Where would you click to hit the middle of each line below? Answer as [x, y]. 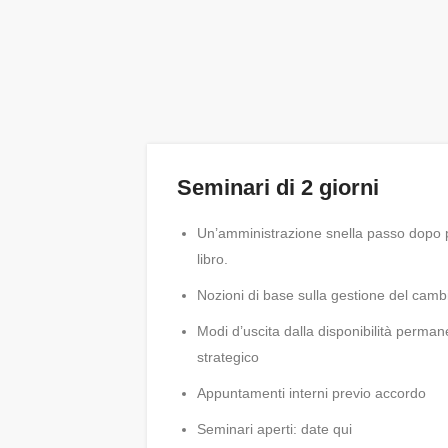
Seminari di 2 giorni [278, 187]
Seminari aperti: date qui [274, 429]
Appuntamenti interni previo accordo [311, 393]
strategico [228, 357]
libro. [212, 259]
